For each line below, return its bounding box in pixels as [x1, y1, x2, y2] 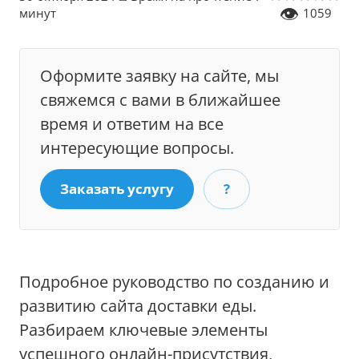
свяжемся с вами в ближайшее [40, 88, 280, 111]
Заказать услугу [60, 179, 174, 198]
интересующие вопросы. [40, 136, 234, 159]
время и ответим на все [40, 112, 224, 135]
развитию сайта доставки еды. [19, 294, 256, 317]
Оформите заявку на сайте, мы [40, 64, 279, 87]
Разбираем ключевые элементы [19, 318, 268, 341]
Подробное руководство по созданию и [19, 270, 329, 293]
